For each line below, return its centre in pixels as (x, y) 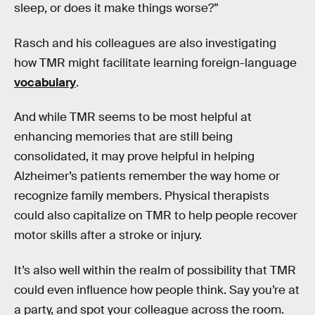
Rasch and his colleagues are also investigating (145, 43)
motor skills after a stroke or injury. (108, 236)
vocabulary (45, 82)
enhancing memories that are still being (123, 137)
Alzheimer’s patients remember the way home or (147, 176)
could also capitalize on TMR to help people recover (156, 216)
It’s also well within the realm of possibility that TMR (155, 270)
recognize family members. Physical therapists (142, 196)
